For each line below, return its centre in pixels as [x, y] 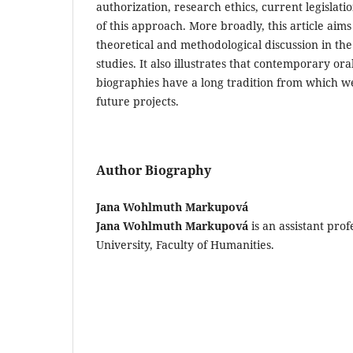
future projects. [137, 101]
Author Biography [154, 170]
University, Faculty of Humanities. [185, 244]
